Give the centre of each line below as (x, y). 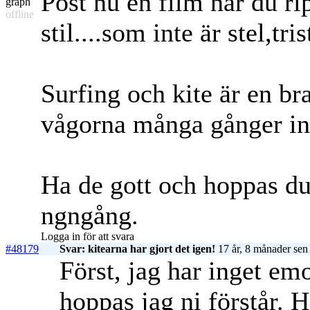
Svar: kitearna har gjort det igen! (137, 249)
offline (20, 15)
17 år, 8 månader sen (262, 249)
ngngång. (90, 216)
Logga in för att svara (88, 237)
